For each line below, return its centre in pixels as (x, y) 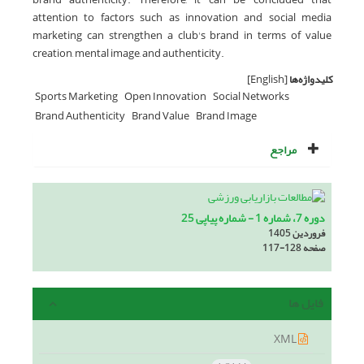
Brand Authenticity (80, 115)
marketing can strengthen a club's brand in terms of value (182, 35)
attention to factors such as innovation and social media (182, 17)
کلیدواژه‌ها (311, 79)
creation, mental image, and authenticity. (128, 53)
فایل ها (306, 303)
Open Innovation (165, 96)
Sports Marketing (76, 96)
